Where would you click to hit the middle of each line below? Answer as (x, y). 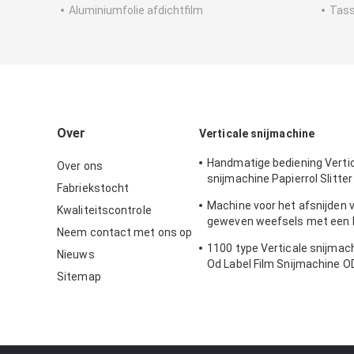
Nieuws (76, 255)
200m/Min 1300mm (258, 195)
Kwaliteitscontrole (104, 211)
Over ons (80, 166)
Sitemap (79, 277)
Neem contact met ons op (125, 233)
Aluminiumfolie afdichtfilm (136, 11)
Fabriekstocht (93, 188)
